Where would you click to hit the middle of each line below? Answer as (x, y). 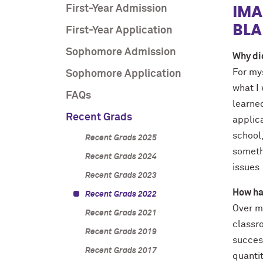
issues (246, 167)
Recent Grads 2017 (121, 251)
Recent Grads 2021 (121, 213)
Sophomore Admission (121, 52)
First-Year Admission (117, 9)
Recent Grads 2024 (121, 157)
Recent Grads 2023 (121, 176)
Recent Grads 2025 (121, 138)
